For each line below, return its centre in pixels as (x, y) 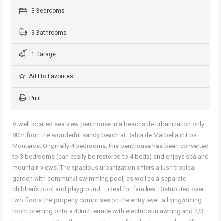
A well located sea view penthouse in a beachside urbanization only (108, 124)
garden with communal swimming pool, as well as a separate (99, 179)
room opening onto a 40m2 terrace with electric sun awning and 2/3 (108, 211)
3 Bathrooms (48, 33)
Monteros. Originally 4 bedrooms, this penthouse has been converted (110, 146)
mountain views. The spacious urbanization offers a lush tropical (104, 168)
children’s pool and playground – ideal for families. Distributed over (108, 189)
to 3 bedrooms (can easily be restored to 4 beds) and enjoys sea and (110, 157)
